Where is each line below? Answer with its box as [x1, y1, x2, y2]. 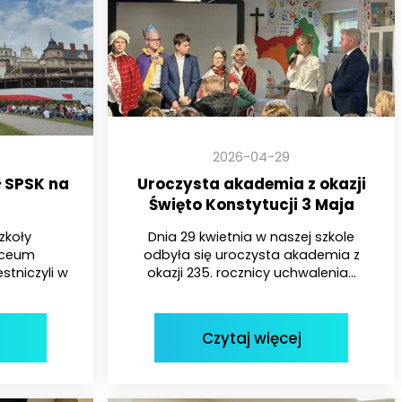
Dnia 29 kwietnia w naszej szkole [148, 228, 354, 247]
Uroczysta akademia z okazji [136, 172, 366, 195]
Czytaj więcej [201, 327, 301, 349]
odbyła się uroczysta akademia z [143, 246, 360, 265]
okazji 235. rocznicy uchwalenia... [146, 264, 356, 283]
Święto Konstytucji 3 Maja [148, 193, 354, 215]
